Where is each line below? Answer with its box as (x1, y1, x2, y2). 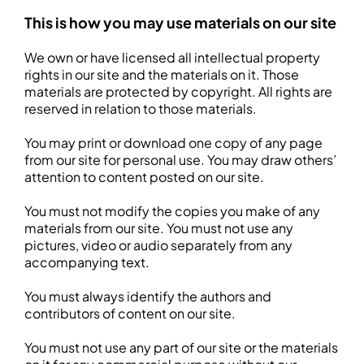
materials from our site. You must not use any (24, 219, 293, 236)
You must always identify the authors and (24, 288, 271, 305)
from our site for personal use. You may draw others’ (24, 151, 336, 168)
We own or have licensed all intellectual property (24, 49, 320, 66)
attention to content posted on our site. (24, 168, 264, 185)
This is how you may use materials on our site (24, 13, 336, 32)
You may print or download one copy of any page (24, 134, 323, 151)
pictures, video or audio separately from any (24, 236, 292, 253)
